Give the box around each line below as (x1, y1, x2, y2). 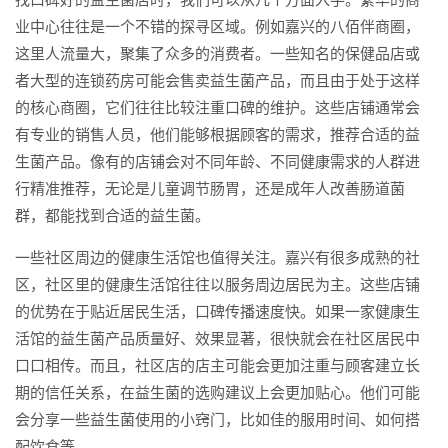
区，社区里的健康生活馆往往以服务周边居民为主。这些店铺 (15, 276, 420, 293)
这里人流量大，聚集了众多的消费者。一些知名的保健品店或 (15, 45, 420, 62)
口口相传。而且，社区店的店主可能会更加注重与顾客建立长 (15, 357, 420, 374)
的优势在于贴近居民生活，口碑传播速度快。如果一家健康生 (15, 303, 420, 320)
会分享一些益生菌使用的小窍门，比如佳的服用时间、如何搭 (15, 411, 420, 428)
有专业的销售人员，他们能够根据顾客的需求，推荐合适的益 (15, 126, 420, 143)
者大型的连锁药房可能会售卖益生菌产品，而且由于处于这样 (15, 72, 420, 89)
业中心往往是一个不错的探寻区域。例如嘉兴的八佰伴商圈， (15, 18, 420, 35)
